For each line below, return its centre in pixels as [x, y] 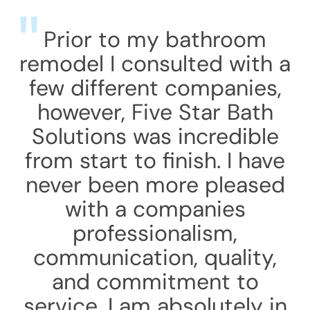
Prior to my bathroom [155, 39]
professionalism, [155, 233]
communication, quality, [155, 257]
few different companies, [155, 88]
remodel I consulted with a [155, 64]
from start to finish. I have [155, 161]
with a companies [155, 209]
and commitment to [155, 282]
